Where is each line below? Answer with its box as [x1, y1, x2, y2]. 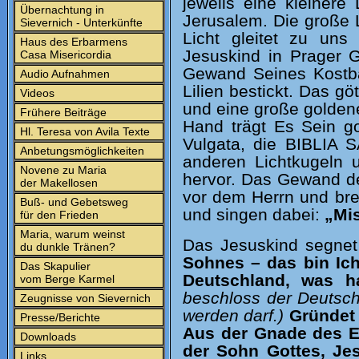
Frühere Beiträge [17, 106, 107, 119]
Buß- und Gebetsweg [17, 196, 128, 208]
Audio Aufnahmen [17, 67, 110, 80]
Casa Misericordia [17, 48, 111, 61]
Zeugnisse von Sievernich [17, 292, 151, 305]
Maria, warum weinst [17, 228, 125, 240]
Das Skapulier [17, 260, 91, 272]
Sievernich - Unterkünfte [17, 16, 143, 29]
